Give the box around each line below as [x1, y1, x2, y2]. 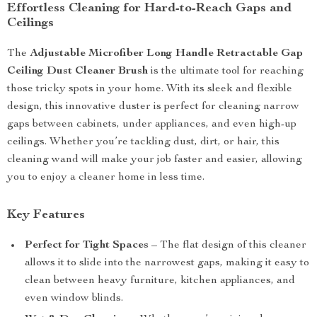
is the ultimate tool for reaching [148, 66, 304, 77]
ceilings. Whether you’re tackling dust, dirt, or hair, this [7, 137, 279, 148]
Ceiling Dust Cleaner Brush [7, 66, 148, 77]
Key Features [7, 209, 85, 221]
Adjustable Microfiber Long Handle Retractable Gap [30, 48, 303, 59]
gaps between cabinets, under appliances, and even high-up [7, 119, 296, 130]
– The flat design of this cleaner [149, 240, 306, 251]
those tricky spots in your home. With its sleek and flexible [7, 83, 292, 95]
